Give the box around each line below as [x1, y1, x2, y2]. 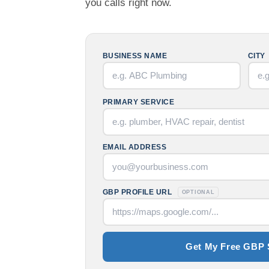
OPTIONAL [181, 189, 215, 196]
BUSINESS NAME [103, 51, 168, 60]
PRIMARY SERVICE [103, 97, 175, 106]
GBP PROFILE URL [103, 187, 174, 196]
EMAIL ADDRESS [103, 142, 167, 151]
